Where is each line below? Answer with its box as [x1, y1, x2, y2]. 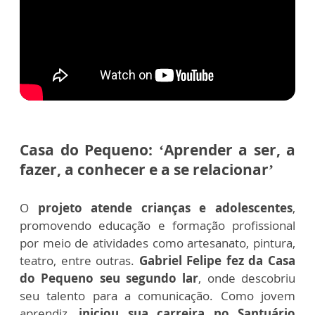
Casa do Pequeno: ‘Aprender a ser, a [20, 140, 295, 160]
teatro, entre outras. [20, 252, 139, 269]
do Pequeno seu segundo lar [20, 270, 199, 286]
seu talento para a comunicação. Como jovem [20, 288, 295, 304]
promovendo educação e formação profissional [20, 217, 295, 233]
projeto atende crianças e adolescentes [37, 200, 293, 216]
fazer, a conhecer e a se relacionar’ [20, 160, 274, 179]
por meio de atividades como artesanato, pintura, [20, 235, 295, 251]
